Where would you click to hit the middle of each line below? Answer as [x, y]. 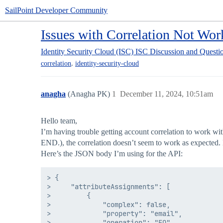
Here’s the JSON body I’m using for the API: [112, 154]
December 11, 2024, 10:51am [167, 94]
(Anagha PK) [90, 94]
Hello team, [59, 121]
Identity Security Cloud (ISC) [87, 52]
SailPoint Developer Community [56, 10]
